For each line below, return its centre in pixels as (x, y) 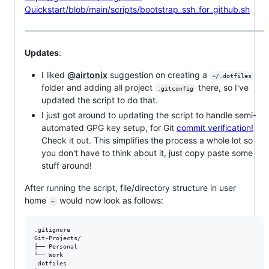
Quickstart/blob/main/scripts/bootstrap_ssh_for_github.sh (137, 9)
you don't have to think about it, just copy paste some (147, 153)
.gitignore (52, 229)
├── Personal (56, 246)
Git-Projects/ (58, 238)
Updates (42, 53)
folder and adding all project (98, 88)
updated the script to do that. (100, 100)
